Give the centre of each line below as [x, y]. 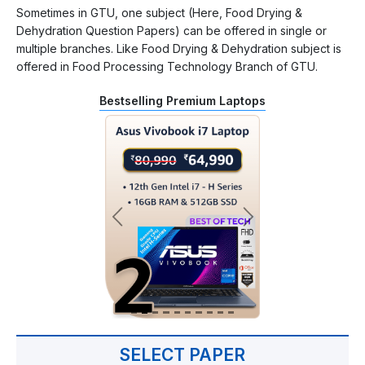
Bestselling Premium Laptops [182, 100]
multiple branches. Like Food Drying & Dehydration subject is [179, 48]
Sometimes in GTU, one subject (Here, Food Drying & [159, 12]
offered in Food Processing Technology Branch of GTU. [167, 66]
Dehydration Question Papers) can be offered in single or [172, 30]
